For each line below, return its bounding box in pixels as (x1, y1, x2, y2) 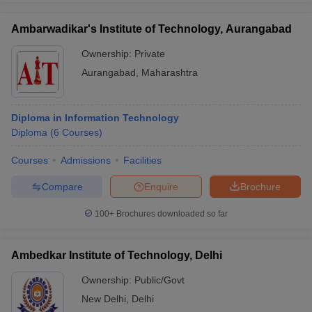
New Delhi (81, 293, 126, 304)
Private (134, 48, 165, 59)
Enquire (144, 180, 178, 192)
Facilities (123, 155, 162, 166)
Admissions (61, 155, 111, 166)
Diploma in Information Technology (11, 112, 179, 123)
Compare (41, 180, 83, 192)
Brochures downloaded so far (114, 209, 228, 219)
